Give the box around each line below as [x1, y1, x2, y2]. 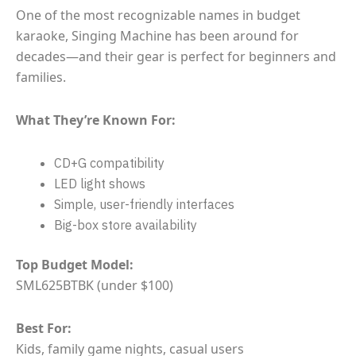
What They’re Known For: [16, 111, 176, 130]
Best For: [16, 319, 72, 338]
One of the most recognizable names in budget [16, 6, 300, 25]
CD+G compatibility [54, 155, 164, 172]
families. [16, 68, 66, 87]
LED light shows [54, 176, 145, 192]
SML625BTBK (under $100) [16, 277, 173, 295]
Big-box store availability [54, 217, 197, 234]
